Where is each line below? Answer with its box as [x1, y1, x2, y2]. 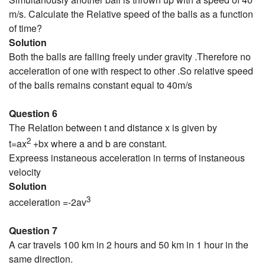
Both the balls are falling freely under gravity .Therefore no [9, 49, 251, 63]
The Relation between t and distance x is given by [9, 120, 217, 134]
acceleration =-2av [9, 195, 86, 209]
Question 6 [9, 106, 57, 120]
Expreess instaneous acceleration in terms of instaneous [9, 151, 245, 165]
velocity [9, 165, 41, 179]
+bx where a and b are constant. [31, 137, 167, 151]
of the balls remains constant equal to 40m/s [9, 77, 192, 92]
